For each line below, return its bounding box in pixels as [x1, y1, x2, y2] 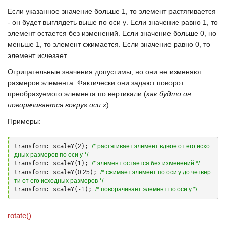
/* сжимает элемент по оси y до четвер [100, 168, 211, 176]
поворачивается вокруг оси [8, 101, 103, 109]
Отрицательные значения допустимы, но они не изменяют [8, 68, 202, 76]
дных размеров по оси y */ [14, 151, 88, 158]
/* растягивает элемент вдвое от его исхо [92, 143, 210, 150]
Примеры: [8, 117, 41, 125]
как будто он [146, 90, 191, 98]
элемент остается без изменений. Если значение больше [8, 29, 200, 37]
